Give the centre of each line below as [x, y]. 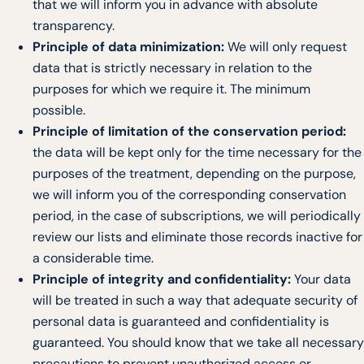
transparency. [74, 26]
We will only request [286, 47]
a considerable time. [93, 258]
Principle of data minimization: [128, 47]
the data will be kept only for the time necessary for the [197, 153]
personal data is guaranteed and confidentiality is [181, 322]
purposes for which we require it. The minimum [171, 89]
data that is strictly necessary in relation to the [172, 68]
